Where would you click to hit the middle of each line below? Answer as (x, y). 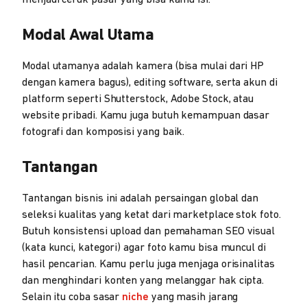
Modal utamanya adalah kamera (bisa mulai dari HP (143, 66)
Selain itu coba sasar (72, 297)
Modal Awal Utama (88, 36)
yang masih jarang (193, 297)
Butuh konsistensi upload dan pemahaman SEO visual (149, 232)
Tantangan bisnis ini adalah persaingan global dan (140, 199)
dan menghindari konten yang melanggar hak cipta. (143, 281)
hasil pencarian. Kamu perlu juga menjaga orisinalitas (148, 265)
